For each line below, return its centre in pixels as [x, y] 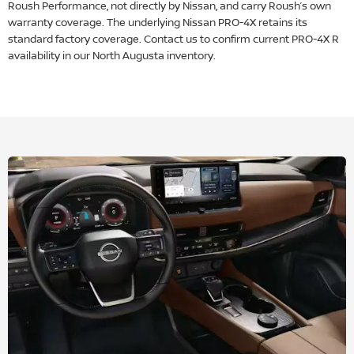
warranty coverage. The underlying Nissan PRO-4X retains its [158, 23]
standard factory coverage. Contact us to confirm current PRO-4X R [173, 39]
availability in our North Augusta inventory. [112, 56]
